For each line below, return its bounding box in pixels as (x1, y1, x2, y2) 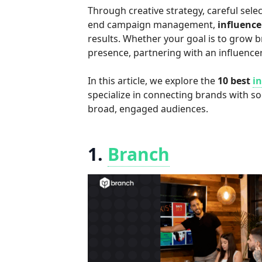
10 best (218, 74, 253, 87)
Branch (108, 142, 170, 166)
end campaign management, (88, 18, 218, 31)
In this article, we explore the (88, 74, 218, 87)
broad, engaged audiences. (88, 102, 209, 115)
